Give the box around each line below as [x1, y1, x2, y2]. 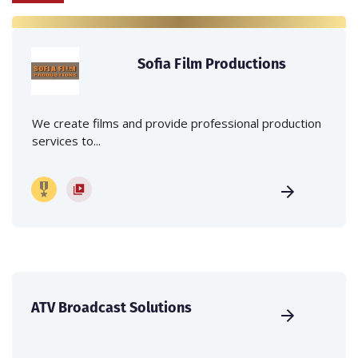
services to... [32, 132, 101, 149]
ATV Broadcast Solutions [31, 296, 192, 317]
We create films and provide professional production [32, 114, 321, 131]
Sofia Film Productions [137, 53, 287, 74]
